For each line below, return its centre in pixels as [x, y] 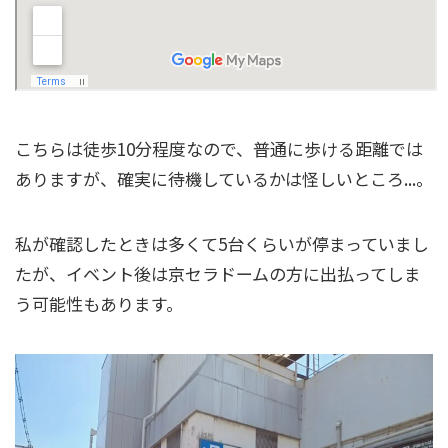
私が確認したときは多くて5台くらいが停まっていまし [222, 244]
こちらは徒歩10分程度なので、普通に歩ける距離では [219, 149]
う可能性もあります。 [99, 304]
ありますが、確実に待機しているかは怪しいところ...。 [224, 179]
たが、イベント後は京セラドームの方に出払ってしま [218, 274]
